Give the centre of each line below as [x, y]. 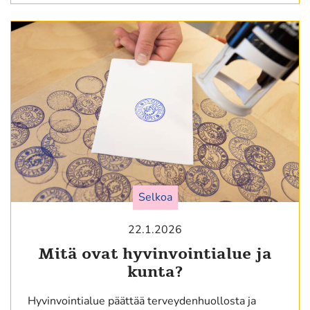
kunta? [155, 272]
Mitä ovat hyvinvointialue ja [155, 254]
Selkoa [155, 197]
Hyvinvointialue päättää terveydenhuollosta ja [142, 301]
